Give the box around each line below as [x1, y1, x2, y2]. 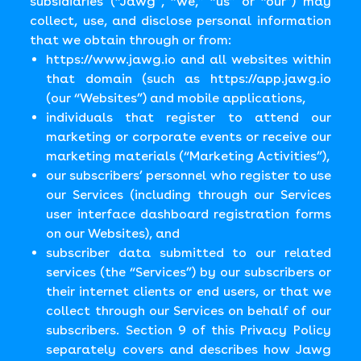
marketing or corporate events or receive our [46, 129, 331, 144]
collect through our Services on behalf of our [46, 303, 331, 318]
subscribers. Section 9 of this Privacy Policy [46, 322, 331, 338]
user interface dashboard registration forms [46, 206, 331, 222]
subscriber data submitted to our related [46, 245, 331, 260]
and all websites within [176, 52, 331, 67]
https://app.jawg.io [210, 71, 331, 86]
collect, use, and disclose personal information [30, 13, 331, 28]
